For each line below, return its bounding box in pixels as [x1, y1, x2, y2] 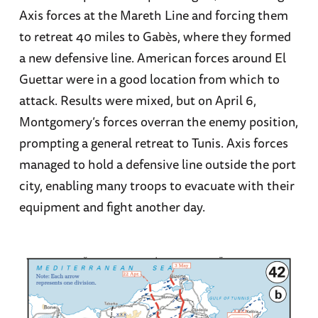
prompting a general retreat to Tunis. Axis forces [18, 133, 288, 153]
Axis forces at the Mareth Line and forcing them [18, 5, 288, 26]
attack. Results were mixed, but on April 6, [18, 90, 256, 111]
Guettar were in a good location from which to [18, 69, 280, 89]
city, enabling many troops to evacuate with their [18, 175, 295, 196]
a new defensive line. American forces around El [18, 48, 286, 68]
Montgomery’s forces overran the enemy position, [18, 111, 298, 132]
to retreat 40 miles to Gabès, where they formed [18, 26, 291, 47]
